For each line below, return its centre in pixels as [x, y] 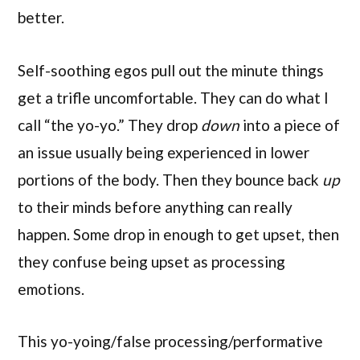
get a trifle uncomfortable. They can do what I [173, 97]
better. [41, 18]
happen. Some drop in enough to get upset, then [178, 234]
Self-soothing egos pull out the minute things [171, 70]
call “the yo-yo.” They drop [109, 125]
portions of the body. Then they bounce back [170, 179]
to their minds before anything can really [155, 207]
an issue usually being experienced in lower [164, 152]
